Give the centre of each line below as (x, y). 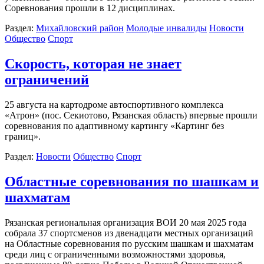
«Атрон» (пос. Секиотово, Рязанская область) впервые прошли (131, 115)
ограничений (47, 80)
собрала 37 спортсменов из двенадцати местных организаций (129, 233)
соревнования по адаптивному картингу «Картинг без (114, 126)
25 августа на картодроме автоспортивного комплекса (114, 104)
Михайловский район (80, 28)
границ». (23, 136)
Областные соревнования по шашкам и (132, 181)
